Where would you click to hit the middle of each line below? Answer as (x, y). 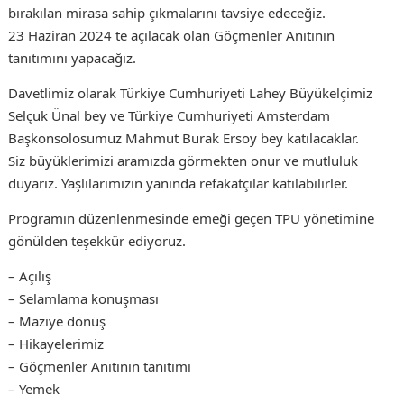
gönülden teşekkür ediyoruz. (96, 241)
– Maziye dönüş (56, 321)
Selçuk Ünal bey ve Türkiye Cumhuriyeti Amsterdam (169, 116)
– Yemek (33, 389)
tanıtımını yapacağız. (72, 58)
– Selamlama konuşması (83, 299)
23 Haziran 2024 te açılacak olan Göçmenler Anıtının (171, 36)
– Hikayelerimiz (55, 344)
